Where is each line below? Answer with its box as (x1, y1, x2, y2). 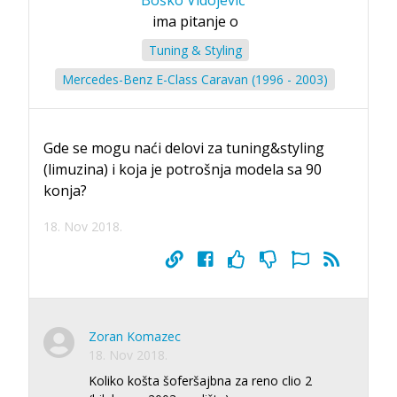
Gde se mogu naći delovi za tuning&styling (43, 137, 324, 158)
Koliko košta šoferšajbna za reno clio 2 (89, 371, 312, 389)
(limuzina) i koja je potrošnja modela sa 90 (43, 159, 322, 179)
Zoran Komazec (89, 327, 181, 345)
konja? (43, 180, 87, 200)
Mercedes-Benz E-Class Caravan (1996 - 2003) (62, 70, 328, 88)
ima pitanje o (152, 11, 238, 31)
